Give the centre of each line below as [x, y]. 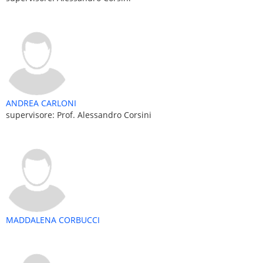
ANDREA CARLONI [41, 103]
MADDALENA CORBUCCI [53, 220]
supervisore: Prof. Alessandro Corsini [79, 114]
